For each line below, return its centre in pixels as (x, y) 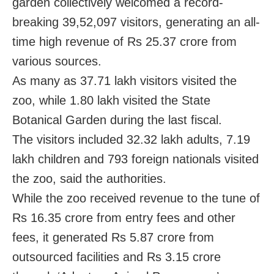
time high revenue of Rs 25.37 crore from (124, 42)
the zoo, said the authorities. (89, 179)
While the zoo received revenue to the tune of (136, 198)
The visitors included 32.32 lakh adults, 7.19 (131, 140)
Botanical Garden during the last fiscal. (117, 120)
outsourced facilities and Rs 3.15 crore (117, 257)
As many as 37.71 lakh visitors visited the (124, 81)
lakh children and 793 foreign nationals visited (135, 159)
